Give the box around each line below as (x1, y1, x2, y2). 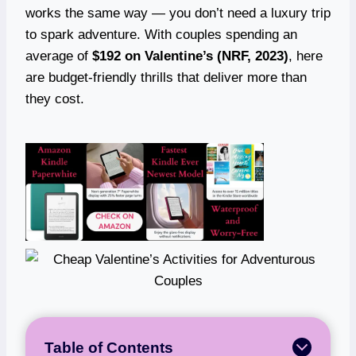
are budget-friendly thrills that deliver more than (25, 69, 307, 85)
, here (288, 48, 323, 64)
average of (25, 48, 92, 64)
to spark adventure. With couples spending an (25, 26, 297, 42)
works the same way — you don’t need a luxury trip (25, 5, 331, 21)
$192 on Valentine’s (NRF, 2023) (92, 48, 288, 64)
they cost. (25, 91, 84, 106)
